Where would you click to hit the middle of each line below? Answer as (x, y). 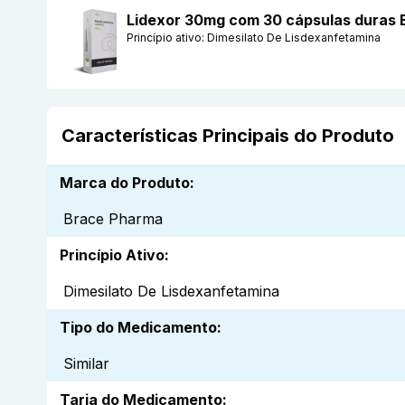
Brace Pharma (113, 219)
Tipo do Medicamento (138, 328)
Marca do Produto (125, 183)
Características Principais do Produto (228, 136)
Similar (86, 364)
